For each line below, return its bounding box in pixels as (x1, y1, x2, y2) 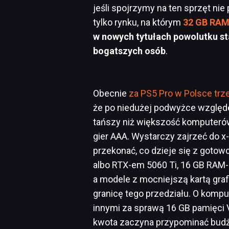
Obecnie (93, 88, 129, 99)
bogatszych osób (93, 45, 166, 57)
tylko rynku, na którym (93, 17, 183, 28)
